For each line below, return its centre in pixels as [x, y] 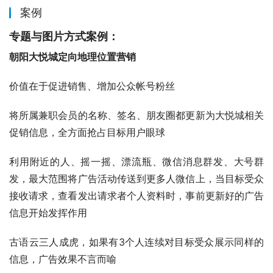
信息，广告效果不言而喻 [63, 259]
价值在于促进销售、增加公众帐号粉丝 [92, 86]
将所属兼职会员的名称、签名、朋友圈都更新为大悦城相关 [136, 115]
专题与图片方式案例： [64, 37]
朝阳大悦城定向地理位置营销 [73, 57]
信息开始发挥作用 [48, 213]
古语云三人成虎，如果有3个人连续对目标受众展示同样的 [136, 242]
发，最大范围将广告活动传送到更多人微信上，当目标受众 [136, 179]
